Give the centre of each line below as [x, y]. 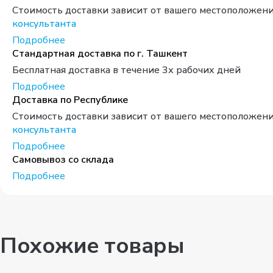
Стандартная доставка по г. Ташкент [100, 54]
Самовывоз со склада [63, 160]
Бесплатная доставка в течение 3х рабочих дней [126, 70]
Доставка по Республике [70, 100]
